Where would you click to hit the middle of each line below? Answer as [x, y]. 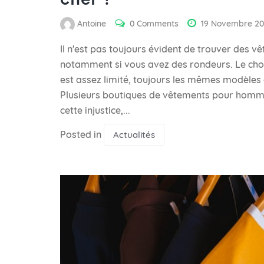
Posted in [82, 134]
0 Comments [154, 24]
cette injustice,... [95, 110]
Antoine [92, 24]
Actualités [134, 135]
